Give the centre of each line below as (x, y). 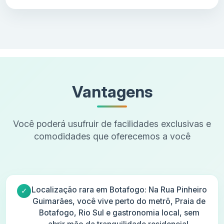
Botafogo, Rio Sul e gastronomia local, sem (119, 213)
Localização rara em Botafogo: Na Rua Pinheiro (119, 190)
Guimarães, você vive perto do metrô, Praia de (119, 201)
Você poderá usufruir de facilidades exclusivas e (112, 124)
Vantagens (112, 92)
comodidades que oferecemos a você (112, 136)
